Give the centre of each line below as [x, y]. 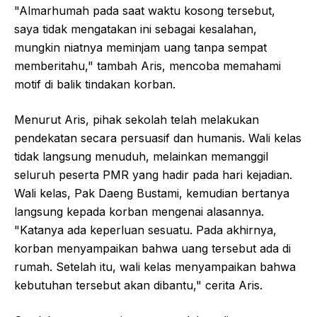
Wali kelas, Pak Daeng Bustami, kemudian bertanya [152, 193]
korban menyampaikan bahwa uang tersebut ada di [152, 248]
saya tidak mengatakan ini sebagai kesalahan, [136, 29]
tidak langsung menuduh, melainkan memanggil [141, 156]
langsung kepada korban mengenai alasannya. [139, 211]
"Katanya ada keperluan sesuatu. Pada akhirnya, [145, 230]
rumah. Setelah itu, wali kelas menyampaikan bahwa [155, 266]
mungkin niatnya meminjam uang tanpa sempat [140, 47]
